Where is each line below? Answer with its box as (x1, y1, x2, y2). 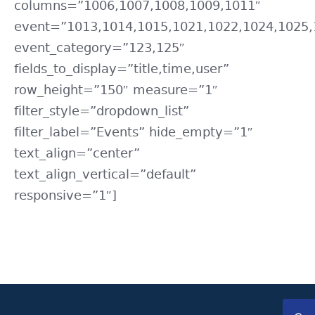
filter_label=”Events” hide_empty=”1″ (13, 123, 253, 143)
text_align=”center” (13, 144, 140, 164)
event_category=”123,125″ (13, 39, 185, 58)
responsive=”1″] (13, 186, 117, 206)
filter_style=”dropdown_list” (13, 102, 189, 122)
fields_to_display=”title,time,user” (13, 60, 229, 79)
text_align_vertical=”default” (13, 165, 196, 185)
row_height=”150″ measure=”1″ (13, 81, 218, 101)
